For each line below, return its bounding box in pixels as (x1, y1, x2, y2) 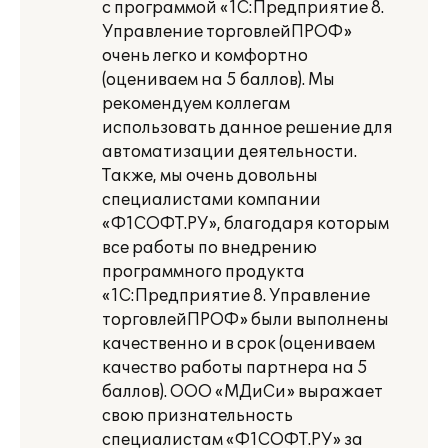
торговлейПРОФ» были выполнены (102, 310, 389, 330)
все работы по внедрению (102, 238, 317, 258)
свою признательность (102, 406, 293, 426)
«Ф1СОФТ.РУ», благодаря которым (102, 214, 389, 234)
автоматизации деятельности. (102, 142, 357, 162)
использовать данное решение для (102, 118, 393, 138)
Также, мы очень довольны (102, 166, 318, 186)
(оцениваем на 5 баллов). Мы (102, 70, 335, 90)
